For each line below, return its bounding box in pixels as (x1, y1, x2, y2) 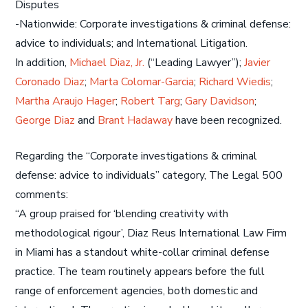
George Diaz (15, 113, 76, 128)
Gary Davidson (185, 93, 255, 109)
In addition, (15, 55, 70, 70)
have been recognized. (173, 113, 283, 128)
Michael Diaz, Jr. (69, 55, 145, 70)
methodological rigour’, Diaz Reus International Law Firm (15, 225, 287, 241)
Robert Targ (120, 93, 181, 109)
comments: (15, 187, 69, 202)
